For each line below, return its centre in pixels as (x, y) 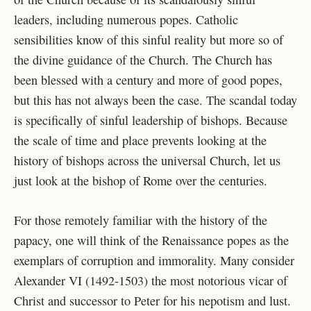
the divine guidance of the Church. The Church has (143, 60)
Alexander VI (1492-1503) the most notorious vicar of (151, 281)
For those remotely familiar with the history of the (141, 220)
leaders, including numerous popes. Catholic (126, 20)
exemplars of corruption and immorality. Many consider (154, 261)
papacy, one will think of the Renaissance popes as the (151, 241)
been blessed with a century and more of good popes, (148, 80)
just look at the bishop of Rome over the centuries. (141, 181)
